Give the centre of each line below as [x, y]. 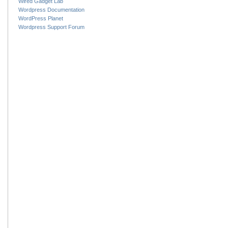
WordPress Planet [41, 19]
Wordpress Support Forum [51, 27]
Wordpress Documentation [51, 10]
